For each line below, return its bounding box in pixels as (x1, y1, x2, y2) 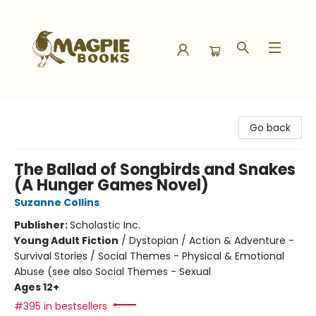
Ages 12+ (14, 280, 59, 294)
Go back (250, 121, 291, 135)
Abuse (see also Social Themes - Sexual (14, 265, 211, 279)
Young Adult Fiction (14, 233, 119, 248)
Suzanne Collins (14, 195, 99, 209)
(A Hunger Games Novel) (14, 174, 209, 196)
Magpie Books (11, 105, 78, 119)
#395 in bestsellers (14, 299, 107, 313)
